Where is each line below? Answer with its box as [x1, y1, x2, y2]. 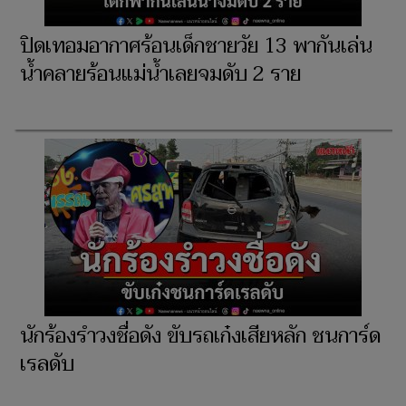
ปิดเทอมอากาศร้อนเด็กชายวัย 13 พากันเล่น [20, 28, 372, 63]
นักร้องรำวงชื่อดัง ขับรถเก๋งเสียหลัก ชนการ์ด [20, 318, 381, 353]
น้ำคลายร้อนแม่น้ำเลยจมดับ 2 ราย [20, 56, 301, 92]
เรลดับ [20, 346, 74, 382]
